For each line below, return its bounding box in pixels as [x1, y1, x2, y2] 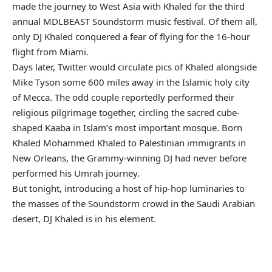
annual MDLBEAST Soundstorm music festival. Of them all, [12, 15, 257, 28]
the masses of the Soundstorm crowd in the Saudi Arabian [12, 197, 255, 210]
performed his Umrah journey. [12, 167, 140, 180]
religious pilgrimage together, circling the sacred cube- [12, 106, 240, 119]
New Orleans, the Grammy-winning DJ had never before [12, 152, 246, 165]
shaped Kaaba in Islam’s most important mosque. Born [12, 121, 242, 134]
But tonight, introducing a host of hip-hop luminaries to [12, 182, 245, 195]
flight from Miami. [12, 46, 89, 58]
